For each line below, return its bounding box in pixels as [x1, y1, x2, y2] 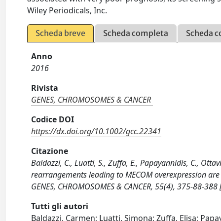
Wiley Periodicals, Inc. [27, 5, 108, 16]
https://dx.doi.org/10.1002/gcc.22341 [31, 126, 162, 137]
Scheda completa [103, 28, 169, 38]
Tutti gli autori [31, 201, 89, 212]
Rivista [31, 82, 59, 93]
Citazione [31, 146, 69, 156]
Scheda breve [36, 28, 86, 38]
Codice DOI [31, 114, 74, 125]
